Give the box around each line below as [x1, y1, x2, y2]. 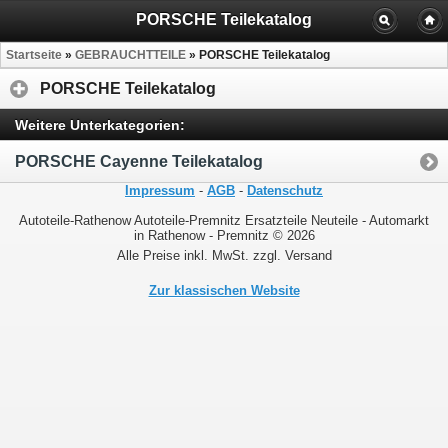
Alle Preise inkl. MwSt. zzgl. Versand [116, 247, 332, 263]
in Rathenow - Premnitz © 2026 [133, 227, 315, 243]
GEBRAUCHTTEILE [75, 48, 186, 63]
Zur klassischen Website [148, 282, 300, 298]
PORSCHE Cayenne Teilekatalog [15, 152, 263, 170]
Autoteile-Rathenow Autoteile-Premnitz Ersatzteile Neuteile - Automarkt [19, 212, 429, 228]
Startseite [6, 48, 62, 63]
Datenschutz [247, 182, 323, 198]
